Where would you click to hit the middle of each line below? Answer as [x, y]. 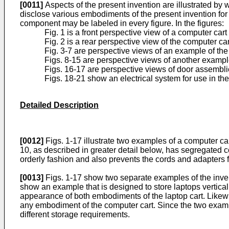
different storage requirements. [75, 214]
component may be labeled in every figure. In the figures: [122, 23]
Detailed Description [59, 105]
